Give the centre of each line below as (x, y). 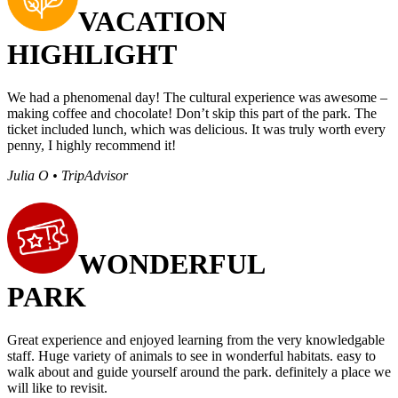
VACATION (152, 21)
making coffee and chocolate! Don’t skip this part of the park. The (192, 113)
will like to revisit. (57, 388)
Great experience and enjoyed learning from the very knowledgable (196, 340)
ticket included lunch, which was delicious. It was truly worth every (196, 129)
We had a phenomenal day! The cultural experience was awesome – (197, 97)
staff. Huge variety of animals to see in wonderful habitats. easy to (191, 356)
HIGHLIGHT (92, 54)
